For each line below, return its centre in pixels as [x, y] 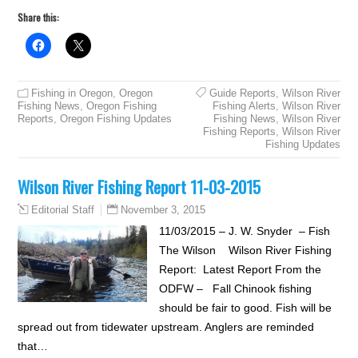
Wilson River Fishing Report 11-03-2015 [139, 187]
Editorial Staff [63, 210]
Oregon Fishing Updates [116, 119]
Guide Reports [242, 93]
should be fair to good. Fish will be [245, 308]
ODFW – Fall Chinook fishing [235, 288]
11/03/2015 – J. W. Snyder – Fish [244, 231]
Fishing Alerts [244, 106]
